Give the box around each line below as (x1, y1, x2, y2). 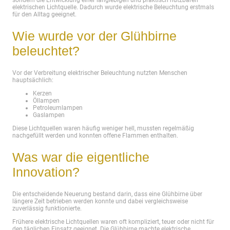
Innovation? (12, 165, 80, 180)
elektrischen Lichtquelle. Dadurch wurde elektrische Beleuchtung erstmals (12, 3, 214, 11)
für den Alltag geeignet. (12, 10, 76, 18)
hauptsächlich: (12, 76, 53, 84)
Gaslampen (33, 111, 65, 119)
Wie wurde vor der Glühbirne (12, 28, 177, 43)
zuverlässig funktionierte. (12, 205, 82, 213)
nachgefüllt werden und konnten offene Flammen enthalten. (12, 132, 178, 140)
